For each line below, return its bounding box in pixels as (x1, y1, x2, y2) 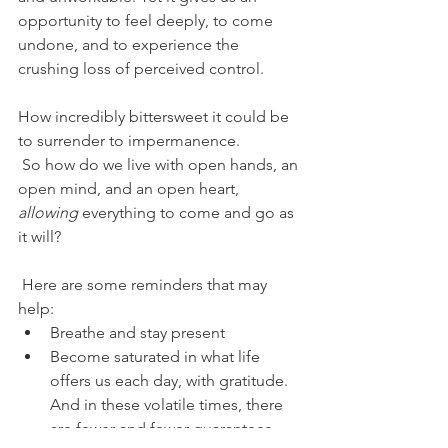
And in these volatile (50, 394, 195, 414)
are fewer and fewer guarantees (50, 418, 276, 438)
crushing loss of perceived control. (18, 58, 264, 78)
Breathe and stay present (50, 322, 225, 342)
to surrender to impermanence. (18, 130, 240, 150)
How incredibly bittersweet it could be (18, 106, 293, 126)
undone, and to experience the (18, 34, 243, 54)
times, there (199, 394, 287, 414)
